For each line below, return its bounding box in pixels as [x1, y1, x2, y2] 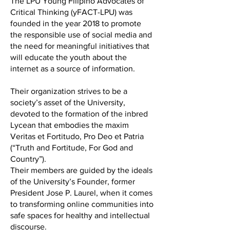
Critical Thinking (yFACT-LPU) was [10, 8, 132, 16]
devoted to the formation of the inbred [10, 109, 148, 118]
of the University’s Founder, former [10, 177, 135, 186]
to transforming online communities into [10, 200, 154, 208]
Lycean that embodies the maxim [10, 121, 129, 129]
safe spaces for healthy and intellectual [10, 211, 150, 220]
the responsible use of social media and [10, 30, 152, 39]
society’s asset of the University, [10, 98, 125, 107]
